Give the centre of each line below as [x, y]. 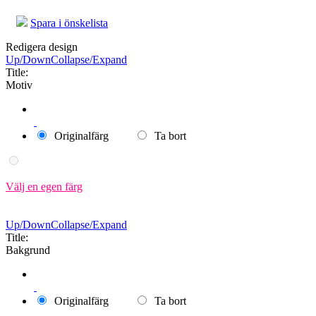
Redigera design [42, 47]
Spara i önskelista [69, 23]
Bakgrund [28, 250]
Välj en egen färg [44, 186]
